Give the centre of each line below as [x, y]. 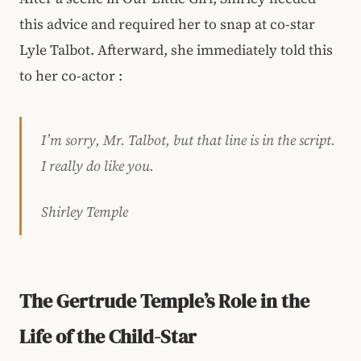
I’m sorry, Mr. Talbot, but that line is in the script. [188, 140]
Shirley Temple [85, 212]
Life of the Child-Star [108, 336]
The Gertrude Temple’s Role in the [164, 301]
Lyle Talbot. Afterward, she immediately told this [176, 50]
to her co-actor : [73, 75]
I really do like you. [98, 166]
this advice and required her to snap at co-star [167, 24]
